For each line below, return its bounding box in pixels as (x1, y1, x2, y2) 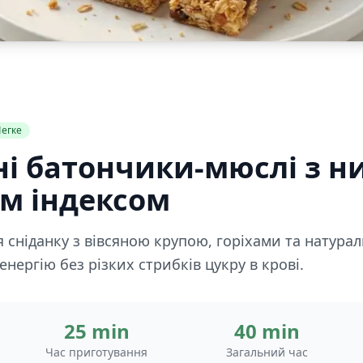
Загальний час (225, 344, 308, 360)
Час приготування (45, 344, 147, 360)
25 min (63, 318, 130, 344)
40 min (233, 318, 300, 344)
